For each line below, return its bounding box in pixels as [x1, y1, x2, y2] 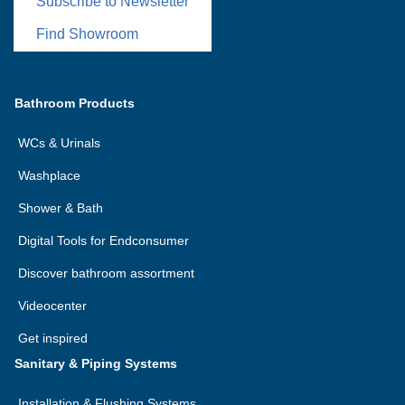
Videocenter [18, 298, 87, 313]
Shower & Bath [18, 201, 103, 215]
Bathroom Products [14, 96, 135, 110]
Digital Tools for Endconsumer [18, 233, 189, 248]
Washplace [18, 168, 80, 183]
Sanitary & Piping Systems [14, 356, 177, 371]
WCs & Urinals [18, 136, 100, 150]
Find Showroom [36, 26, 138, 42]
